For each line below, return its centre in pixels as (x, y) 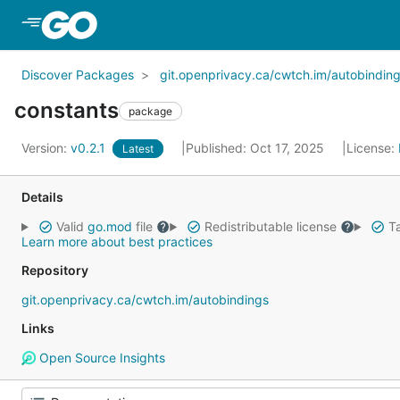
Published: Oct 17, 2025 (257, 148)
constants (67, 110)
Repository (55, 270)
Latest (138, 149)
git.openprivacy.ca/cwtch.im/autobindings (145, 300)
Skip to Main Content (172, 24)
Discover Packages (78, 75)
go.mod (109, 226)
